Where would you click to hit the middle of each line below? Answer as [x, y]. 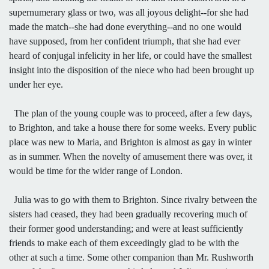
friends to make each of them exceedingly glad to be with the [124, 243]
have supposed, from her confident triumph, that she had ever [125, 41]
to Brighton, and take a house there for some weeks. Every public [133, 127]
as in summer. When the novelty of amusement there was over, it [131, 156]
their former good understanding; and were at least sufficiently [126, 228]
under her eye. [36, 84]
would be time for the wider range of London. [96, 171]
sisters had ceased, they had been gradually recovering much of [128, 214]
